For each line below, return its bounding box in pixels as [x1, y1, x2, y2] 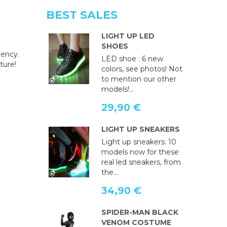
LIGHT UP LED [101, 31, 155, 41]
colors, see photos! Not [101, 64, 182, 74]
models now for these [101, 147, 179, 157]
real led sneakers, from [101, 158, 181, 167]
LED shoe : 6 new [101, 54, 163, 64]
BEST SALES [46, 8, 118, 22]
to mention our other [101, 74, 176, 84]
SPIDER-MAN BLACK [101, 208, 178, 217]
